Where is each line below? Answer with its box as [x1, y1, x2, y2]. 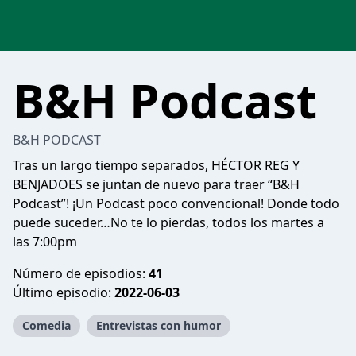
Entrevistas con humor [96, 318, 221, 333]
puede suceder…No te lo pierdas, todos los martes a [13, 214, 324, 231]
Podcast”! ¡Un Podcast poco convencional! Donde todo [13, 195, 339, 212]
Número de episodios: [13, 265, 149, 282]
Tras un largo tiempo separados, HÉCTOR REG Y [13, 157, 300, 174]
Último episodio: [13, 284, 114, 301]
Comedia [22, 318, 71, 333]
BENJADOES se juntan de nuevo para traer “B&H [13, 176, 300, 193]
